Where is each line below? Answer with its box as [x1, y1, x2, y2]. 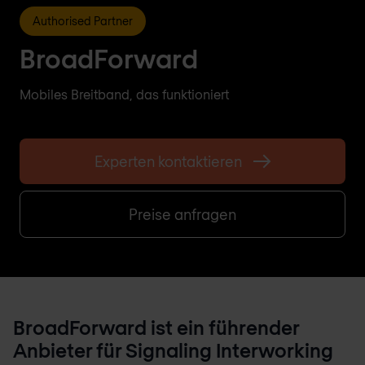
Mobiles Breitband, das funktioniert [20, 86, 229, 102]
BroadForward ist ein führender [13, 315, 299, 339]
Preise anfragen [129, 205, 236, 223]
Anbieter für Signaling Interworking [13, 338, 333, 362]
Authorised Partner [33, 14, 133, 28]
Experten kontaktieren [94, 152, 242, 170]
